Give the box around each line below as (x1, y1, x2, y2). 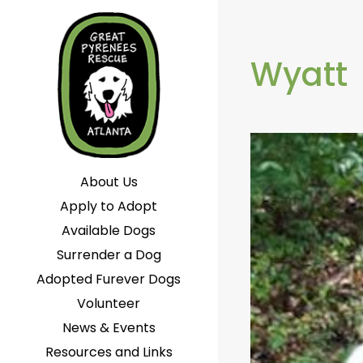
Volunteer (77, 294, 141, 313)
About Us (79, 173, 138, 191)
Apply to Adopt (60, 197, 158, 216)
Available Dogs (62, 221, 156, 240)
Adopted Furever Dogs (36, 270, 181, 288)
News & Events (62, 318, 156, 337)
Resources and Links (45, 343, 173, 361)
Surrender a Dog (56, 246, 161, 264)
